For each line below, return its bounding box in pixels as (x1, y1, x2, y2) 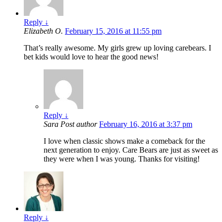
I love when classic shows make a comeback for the (44, 137, 205, 146)
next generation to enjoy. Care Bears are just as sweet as (44, 146, 218, 155)
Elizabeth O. (24, 27, 65, 36)
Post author (60, 120, 97, 129)
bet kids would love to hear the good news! (24, 53, 159, 61)
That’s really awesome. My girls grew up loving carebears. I (24, 44, 211, 53)
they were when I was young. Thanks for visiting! (44, 155, 200, 164)
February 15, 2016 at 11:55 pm (65, 27, 162, 36)
